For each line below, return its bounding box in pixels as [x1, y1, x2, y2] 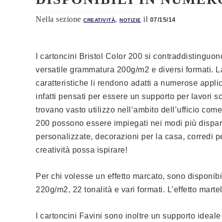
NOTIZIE [119, 17, 141, 23]
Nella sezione [36, 15, 83, 23]
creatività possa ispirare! [36, 146, 127, 154]
